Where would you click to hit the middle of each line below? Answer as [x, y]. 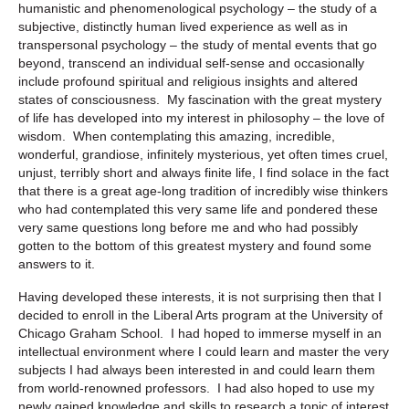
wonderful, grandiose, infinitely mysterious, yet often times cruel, [203, 154]
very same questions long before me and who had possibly [188, 227]
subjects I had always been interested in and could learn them [197, 369]
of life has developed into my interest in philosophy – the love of [201, 117]
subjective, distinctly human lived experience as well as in [183, 26]
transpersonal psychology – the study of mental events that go [198, 44]
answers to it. [57, 263]
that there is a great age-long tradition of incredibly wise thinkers [203, 190]
